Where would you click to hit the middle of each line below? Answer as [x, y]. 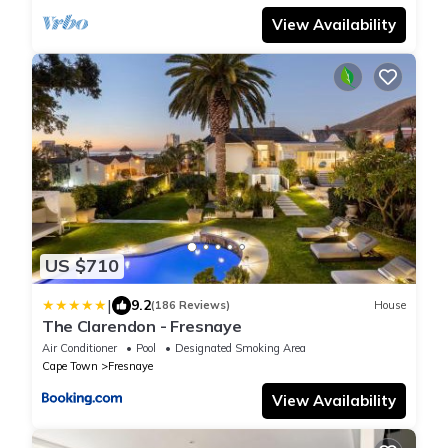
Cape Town [70, 365]
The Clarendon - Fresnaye [142, 325]
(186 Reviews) [190, 305]
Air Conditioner [79, 347]
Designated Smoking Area [240, 347]
